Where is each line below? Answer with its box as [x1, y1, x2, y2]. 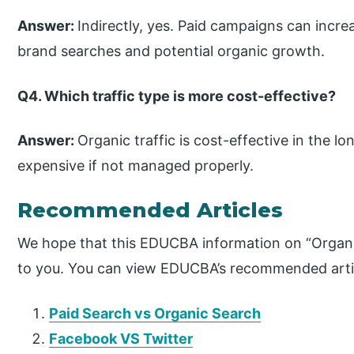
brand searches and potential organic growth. [17, 42, 326, 59]
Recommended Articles [17, 198, 284, 224]
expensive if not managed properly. [17, 157, 254, 175]
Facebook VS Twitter [49, 330, 194, 348]
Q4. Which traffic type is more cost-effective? [17, 87, 337, 104]
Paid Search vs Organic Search [49, 305, 262, 322]
